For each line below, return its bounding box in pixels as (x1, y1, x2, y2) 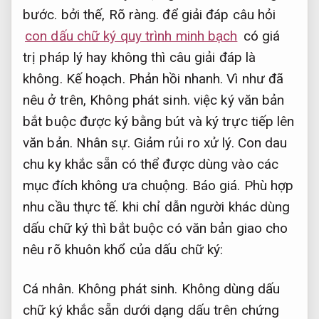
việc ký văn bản (189, 91, 285, 108)
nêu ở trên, (23, 91, 90, 108)
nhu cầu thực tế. (23, 198, 119, 215)
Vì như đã (223, 70, 284, 87)
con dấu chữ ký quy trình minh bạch (25, 27, 238, 44)
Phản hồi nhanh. (128, 70, 224, 87)
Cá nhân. (23, 280, 74, 297)
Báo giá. (192, 177, 241, 194)
